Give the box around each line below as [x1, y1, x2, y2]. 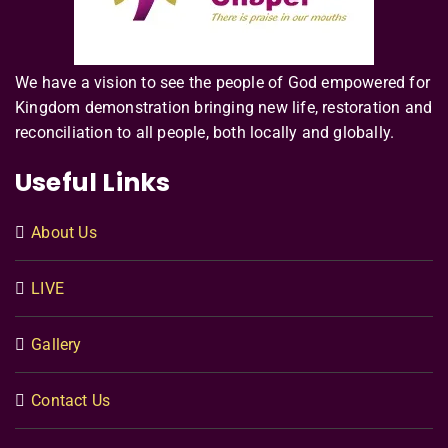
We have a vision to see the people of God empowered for [15, 73, 431, 93]
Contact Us [31, 391, 111, 411]
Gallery [31, 335, 82, 355]
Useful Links [15, 165, 171, 201]
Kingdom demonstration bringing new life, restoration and [15, 98, 433, 118]
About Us [31, 223, 97, 243]
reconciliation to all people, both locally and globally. [15, 123, 395, 143]
